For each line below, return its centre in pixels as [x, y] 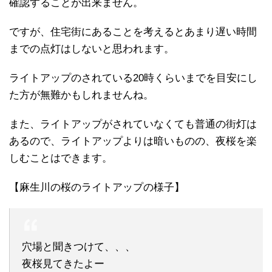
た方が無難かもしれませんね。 [81, 95]
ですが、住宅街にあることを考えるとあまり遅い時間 [133, 32]
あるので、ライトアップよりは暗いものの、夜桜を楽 [133, 141]
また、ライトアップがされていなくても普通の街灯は [133, 124]
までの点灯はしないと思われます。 [92, 49]
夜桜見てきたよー [63, 263]
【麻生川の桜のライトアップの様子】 [97, 187]
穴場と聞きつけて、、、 [79, 246]
